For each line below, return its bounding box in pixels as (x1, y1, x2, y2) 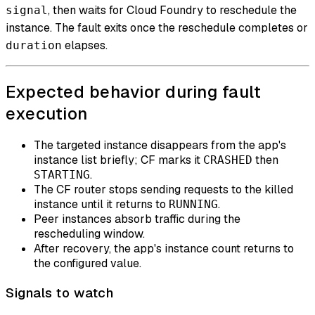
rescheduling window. (34, 226, 145, 242)
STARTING (34, 168, 90, 182)
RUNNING (169, 198, 218, 212)
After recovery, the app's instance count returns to (34, 241, 294, 257)
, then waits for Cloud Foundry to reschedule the (48, 2, 297, 18)
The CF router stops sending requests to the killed (34, 182, 293, 198)
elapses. (62, 37, 108, 53)
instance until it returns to (34, 197, 169, 212)
